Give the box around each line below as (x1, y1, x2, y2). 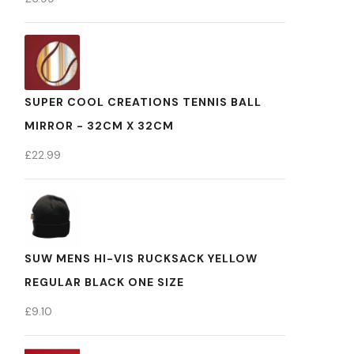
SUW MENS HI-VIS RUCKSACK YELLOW (24, 251, 258, 265)
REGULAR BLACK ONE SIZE (24, 275, 184, 289)
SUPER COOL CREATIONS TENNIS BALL (24, 95, 262, 109)
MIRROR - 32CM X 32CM (24, 119, 174, 133)
